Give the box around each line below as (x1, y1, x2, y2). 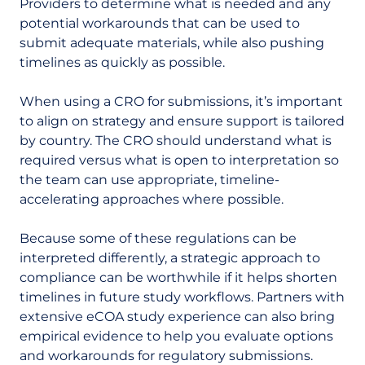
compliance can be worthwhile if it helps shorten (20, 270, 337, 285)
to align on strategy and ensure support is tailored (20, 113, 345, 129)
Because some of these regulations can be (20, 231, 297, 246)
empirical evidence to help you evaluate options (20, 328, 333, 344)
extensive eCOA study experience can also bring (20, 309, 335, 324)
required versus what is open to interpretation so (20, 152, 339, 168)
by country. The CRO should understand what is (20, 133, 332, 148)
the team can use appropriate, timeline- (20, 172, 279, 187)
